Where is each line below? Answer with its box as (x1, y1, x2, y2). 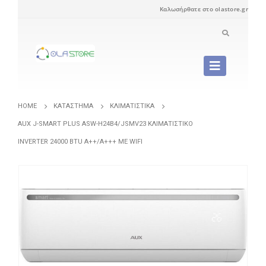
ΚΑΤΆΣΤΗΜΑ (53, 102, 93, 110)
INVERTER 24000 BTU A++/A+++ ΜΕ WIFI (18, 138, 142, 145)
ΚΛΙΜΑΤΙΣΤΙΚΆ (110, 102, 154, 110)
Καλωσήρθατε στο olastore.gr (160, 5, 248, 13)
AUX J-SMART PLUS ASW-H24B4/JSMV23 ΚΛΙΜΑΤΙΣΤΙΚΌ (18, 120, 193, 128)
